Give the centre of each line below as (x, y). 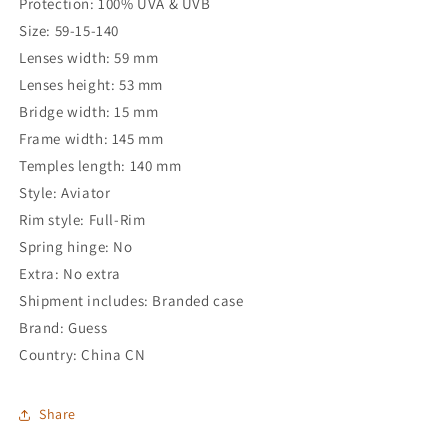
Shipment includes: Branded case (131, 300)
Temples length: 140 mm (100, 165)
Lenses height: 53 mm (91, 84)
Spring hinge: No (76, 246)
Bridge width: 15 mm (89, 111)
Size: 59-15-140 (69, 30)
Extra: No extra (70, 273)
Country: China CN (82, 354)
